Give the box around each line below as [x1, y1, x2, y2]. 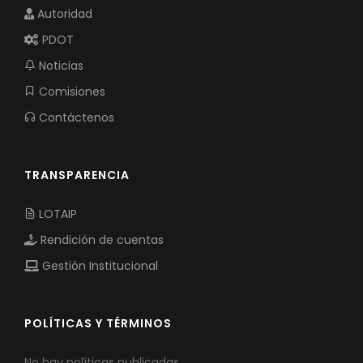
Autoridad [34, 5, 92, 22]
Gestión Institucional [39, 257, 158, 274]
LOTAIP [36, 205, 77, 222]
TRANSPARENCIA [24, 166, 130, 183]
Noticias [36, 57, 83, 74]
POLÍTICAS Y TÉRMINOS [24, 314, 172, 331]
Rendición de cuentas [37, 231, 164, 248]
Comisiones [36, 83, 105, 100]
